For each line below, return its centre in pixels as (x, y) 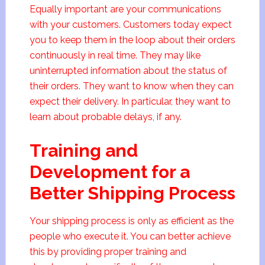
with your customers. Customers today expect (130, 25)
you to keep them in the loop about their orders (132, 40)
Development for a (109, 172)
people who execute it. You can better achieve (130, 236)
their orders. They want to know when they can (131, 86)
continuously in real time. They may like (115, 55)
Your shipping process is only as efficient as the (131, 221)
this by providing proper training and (108, 252)
